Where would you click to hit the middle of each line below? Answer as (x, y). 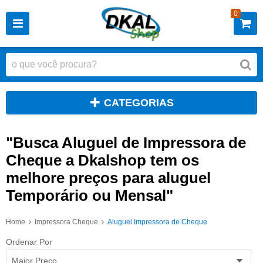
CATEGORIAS (139, 103)
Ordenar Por (29, 242)
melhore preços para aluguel (108, 178)
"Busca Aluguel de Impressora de (126, 142)
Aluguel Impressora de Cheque (157, 222)
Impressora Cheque (66, 222)
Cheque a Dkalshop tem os (102, 160)
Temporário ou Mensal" (90, 195)
